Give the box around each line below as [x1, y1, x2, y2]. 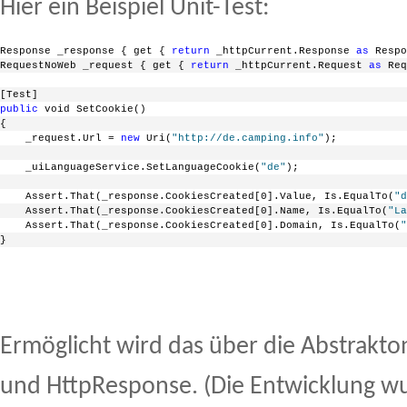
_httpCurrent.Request [229, 60, 369, 72]
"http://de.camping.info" [172, 133, 324, 144]
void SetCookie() [38, 104, 146, 115]
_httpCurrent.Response [210, 45, 356, 57]
